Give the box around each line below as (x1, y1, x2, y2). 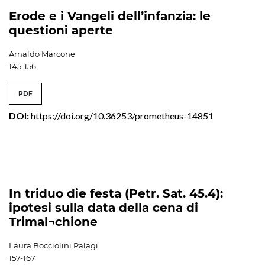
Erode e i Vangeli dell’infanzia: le (9, 8, 211, 23)
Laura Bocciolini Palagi (9, 240, 98, 250)
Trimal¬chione (9, 214, 98, 229)
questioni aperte (9, 22, 113, 37)
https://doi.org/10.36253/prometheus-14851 (31, 109, 214, 121)
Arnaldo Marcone (9, 49, 75, 59)
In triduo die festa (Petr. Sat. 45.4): (9, 186, 223, 201)
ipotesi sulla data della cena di (9, 200, 198, 215)
